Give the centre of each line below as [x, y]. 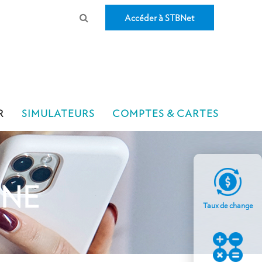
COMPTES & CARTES [165, 113]
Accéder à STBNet [159, 18]
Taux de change [228, 205]
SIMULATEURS [58, 113]
